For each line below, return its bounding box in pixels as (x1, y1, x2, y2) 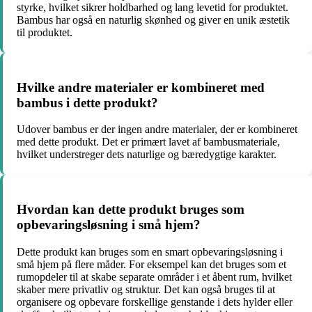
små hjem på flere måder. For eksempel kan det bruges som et (17, 258, 286, 270)
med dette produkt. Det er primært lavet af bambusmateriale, (17, 136, 280, 148)
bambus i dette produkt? (17, 95, 158, 110)
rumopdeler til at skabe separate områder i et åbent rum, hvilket (17, 270, 292, 283)
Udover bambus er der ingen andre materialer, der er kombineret (17, 123, 297, 136)
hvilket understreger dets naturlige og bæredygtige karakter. (17, 148, 276, 161)
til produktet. (17, 26, 72, 38)
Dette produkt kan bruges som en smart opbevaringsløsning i (17, 245, 283, 258)
